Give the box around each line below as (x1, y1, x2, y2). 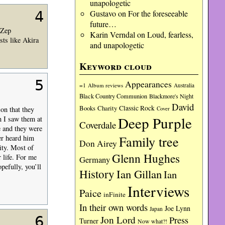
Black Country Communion (79, 92, 148, 100)
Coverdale (79, 119, 117, 131)
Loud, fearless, (147, 29, 193, 40)
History (79, 166, 115, 181)
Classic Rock (119, 103, 155, 113)
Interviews (128, 181, 190, 201)
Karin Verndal (89, 29, 135, 40)
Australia (174, 81, 195, 89)
